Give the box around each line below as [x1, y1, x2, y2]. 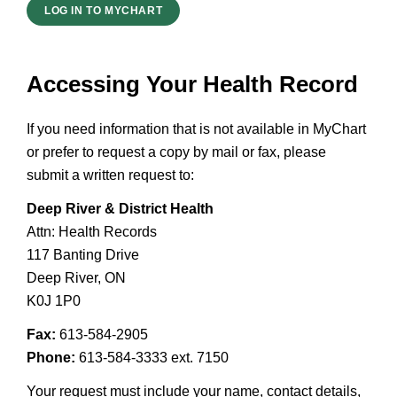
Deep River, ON [27, 270, 126, 285]
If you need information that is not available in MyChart [27, 121, 366, 136]
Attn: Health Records [27, 224, 157, 239]
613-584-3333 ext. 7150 [75, 350, 229, 365]
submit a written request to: [27, 167, 194, 183]
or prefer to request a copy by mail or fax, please [27, 144, 326, 160]
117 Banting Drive [27, 247, 139, 262]
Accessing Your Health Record [27, 71, 358, 97]
